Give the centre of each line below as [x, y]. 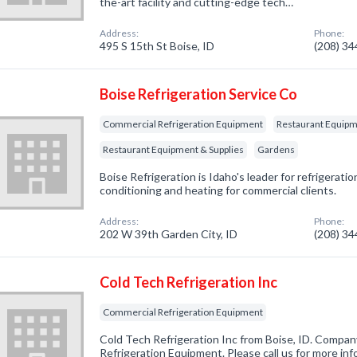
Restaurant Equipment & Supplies [174, 149]
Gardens [277, 149]
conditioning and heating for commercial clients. [218, 190]
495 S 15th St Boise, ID [157, 46]
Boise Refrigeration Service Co [199, 94]
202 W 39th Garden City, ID [169, 234]
